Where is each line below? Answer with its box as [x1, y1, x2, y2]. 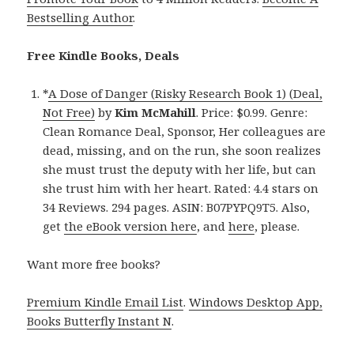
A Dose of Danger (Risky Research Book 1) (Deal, [48, 85, 323, 101]
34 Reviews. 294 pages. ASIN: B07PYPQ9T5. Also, [43, 198, 311, 215]
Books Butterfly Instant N [27, 312, 172, 329]
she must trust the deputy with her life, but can [43, 160, 317, 177]
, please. [254, 217, 300, 234]
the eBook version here [64, 217, 198, 234]
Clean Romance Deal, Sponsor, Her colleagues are [43, 122, 326, 139]
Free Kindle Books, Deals [27, 47, 180, 63]
